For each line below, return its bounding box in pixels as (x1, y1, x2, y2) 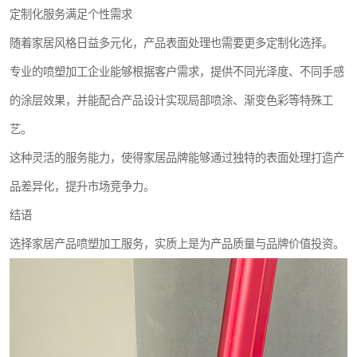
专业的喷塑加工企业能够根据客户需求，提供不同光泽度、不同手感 (10, 65, 344, 78)
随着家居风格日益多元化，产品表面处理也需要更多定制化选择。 (10, 37, 333, 49)
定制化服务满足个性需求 (10, 8, 132, 21)
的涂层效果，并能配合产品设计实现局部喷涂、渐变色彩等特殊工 (10, 94, 333, 107)
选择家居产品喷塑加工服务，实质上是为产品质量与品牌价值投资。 (10, 237, 344, 250)
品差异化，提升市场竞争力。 (10, 180, 155, 193)
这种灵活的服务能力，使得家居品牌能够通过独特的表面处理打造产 (10, 151, 344, 164)
